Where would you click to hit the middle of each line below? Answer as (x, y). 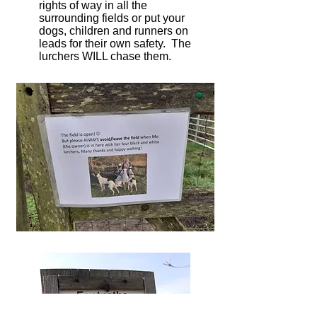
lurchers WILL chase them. (105, 56)
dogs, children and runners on (114, 31)
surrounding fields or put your (112, 18)
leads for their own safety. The (115, 44)
